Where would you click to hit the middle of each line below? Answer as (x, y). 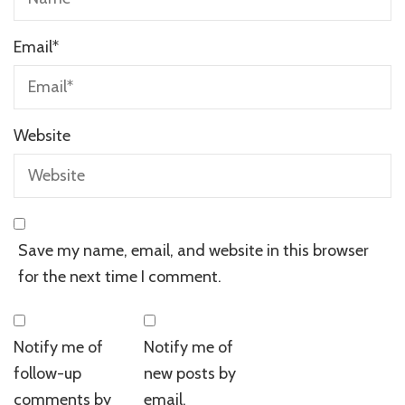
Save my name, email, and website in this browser (193, 251)
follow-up (47, 374)
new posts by (190, 374)
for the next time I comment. (120, 277)
